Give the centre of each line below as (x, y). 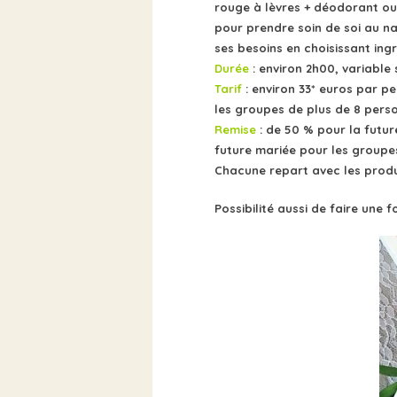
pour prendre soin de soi (289, 28)
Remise (237, 130)
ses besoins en (259, 48)
